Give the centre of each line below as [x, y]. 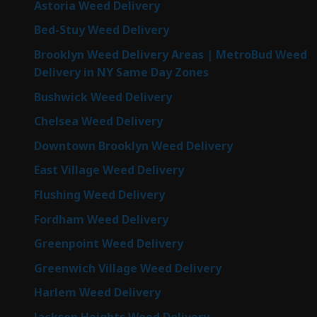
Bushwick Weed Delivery [103, 97]
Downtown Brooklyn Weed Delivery [133, 145]
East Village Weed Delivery [109, 170]
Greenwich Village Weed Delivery [128, 268]
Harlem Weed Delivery [97, 293]
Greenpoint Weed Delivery [109, 244]
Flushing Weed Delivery [99, 194]
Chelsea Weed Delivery [98, 121]
